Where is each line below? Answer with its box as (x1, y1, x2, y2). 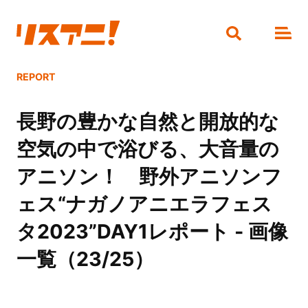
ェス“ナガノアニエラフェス (16, 192, 272, 217)
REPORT (16, 71, 56, 83)
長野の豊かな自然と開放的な (16, 109, 279, 134)
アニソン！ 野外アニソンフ (16, 164, 282, 189)
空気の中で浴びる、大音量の (16, 137, 279, 162)
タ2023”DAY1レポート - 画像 (16, 219, 288, 244)
